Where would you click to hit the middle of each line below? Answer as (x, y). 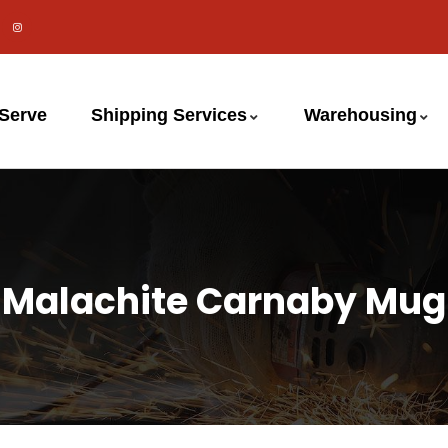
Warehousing (360, 115)
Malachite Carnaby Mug (224, 301)
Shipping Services (168, 115)
